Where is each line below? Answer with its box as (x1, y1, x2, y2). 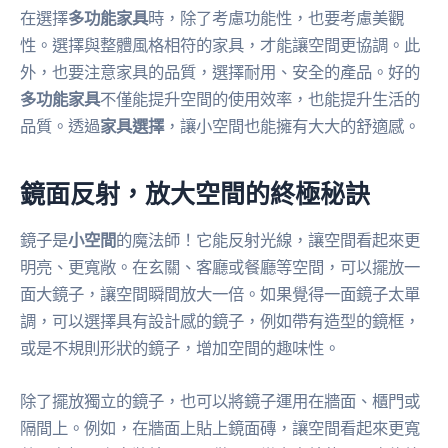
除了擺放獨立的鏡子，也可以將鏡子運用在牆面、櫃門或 (20, 391, 420, 412)
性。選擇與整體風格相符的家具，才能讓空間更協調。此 (20, 34, 420, 55)
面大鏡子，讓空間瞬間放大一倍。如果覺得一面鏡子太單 (20, 283, 420, 304)
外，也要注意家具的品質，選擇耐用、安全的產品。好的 (20, 61, 420, 82)
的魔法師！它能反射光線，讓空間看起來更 (116, 229, 420, 250)
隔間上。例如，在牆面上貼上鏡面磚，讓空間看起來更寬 (20, 418, 420, 439)
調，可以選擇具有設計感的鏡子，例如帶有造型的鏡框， (20, 310, 420, 331)
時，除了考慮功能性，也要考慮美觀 (148, 7, 404, 28)
